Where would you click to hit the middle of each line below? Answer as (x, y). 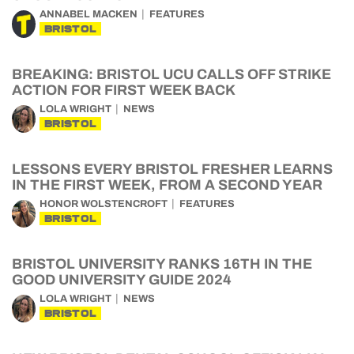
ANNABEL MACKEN (88, 14)
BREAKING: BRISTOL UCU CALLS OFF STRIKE (171, 74)
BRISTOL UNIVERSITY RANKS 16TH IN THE (162, 264)
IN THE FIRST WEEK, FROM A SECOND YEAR (167, 185)
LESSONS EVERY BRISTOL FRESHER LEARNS (172, 169)
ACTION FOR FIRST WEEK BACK (124, 90)
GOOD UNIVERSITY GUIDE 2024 (122, 280)
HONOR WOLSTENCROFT (104, 204)
